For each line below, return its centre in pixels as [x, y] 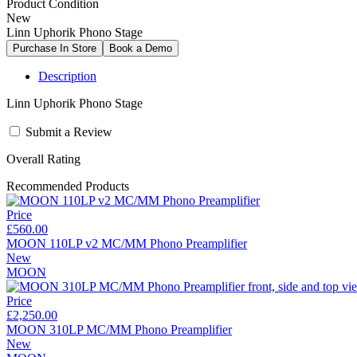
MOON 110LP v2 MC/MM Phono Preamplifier [127, 244]
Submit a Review [69, 132]
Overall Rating [43, 159]
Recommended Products [68, 186]
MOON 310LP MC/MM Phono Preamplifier [119, 330]
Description [67, 76]
